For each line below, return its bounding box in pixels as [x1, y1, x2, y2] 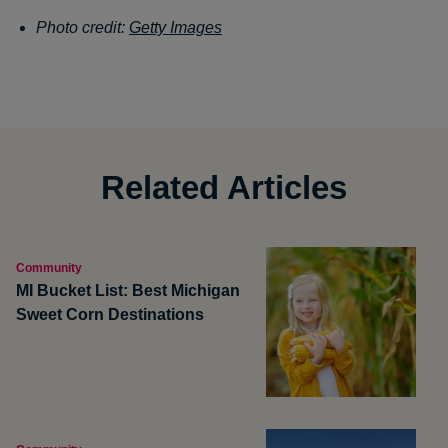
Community [16, 261, 82, 275]
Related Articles [101, 169, 347, 206]
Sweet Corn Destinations [16, 306, 208, 323]
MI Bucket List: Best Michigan [16, 282, 240, 299]
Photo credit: [36, 19, 129, 36]
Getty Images [129, 19, 222, 36]
